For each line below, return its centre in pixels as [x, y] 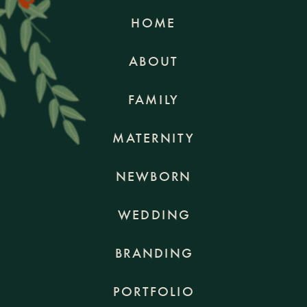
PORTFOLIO [154, 293]
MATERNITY [153, 139]
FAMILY [153, 101]
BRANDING [154, 254]
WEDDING [154, 216]
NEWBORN [153, 177]
